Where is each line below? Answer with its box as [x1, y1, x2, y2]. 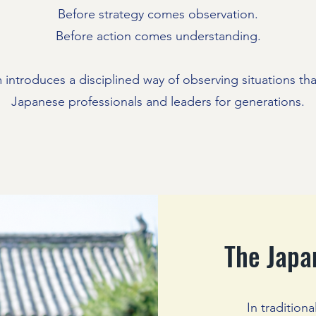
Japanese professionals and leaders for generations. [11, 94, 305, 109]
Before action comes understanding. [55, 28, 261, 44]
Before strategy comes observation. [58, 6, 258, 22]
